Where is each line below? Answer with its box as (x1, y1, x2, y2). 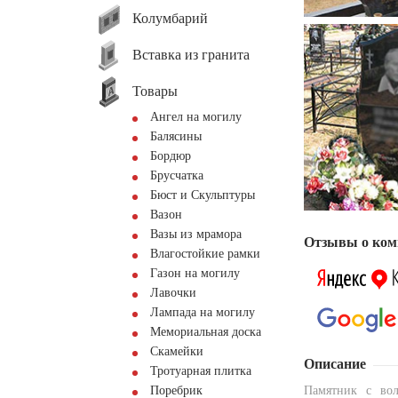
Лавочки (150, 286, 196, 299)
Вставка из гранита (132, 46, 250, 62)
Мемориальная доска (150, 325, 261, 338)
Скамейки (150, 345, 203, 358)
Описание (304, 356, 366, 372)
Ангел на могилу (150, 110, 242, 123)
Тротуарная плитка (150, 364, 251, 378)
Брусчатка (150, 169, 203, 182)
